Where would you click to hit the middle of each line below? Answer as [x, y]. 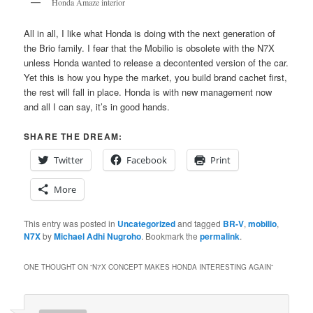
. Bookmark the [171, 236]
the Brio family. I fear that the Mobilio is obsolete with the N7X [150, 48]
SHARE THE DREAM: [73, 137]
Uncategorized [147, 224]
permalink [220, 236]
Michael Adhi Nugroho [98, 236]
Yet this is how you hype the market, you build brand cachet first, [156, 78]
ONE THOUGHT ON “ [58, 267]
